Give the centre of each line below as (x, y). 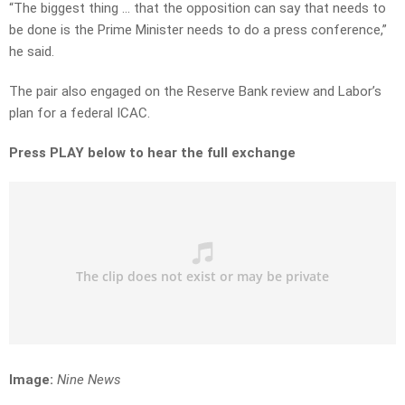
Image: (33, 380)
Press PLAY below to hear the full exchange (152, 153)
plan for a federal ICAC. (80, 113)
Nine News (89, 380)
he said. (32, 52)
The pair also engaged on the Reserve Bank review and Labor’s (195, 92)
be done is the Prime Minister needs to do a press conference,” (198, 30)
